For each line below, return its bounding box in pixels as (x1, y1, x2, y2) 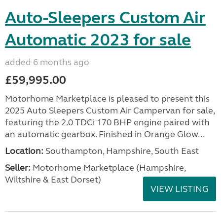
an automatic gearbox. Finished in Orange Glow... (5, 129, 205, 140)
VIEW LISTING (150, 184, 209, 194)
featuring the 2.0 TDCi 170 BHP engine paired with (5, 117, 210, 128)
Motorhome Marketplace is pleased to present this (5, 93, 210, 104)
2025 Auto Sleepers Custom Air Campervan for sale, (5, 105, 215, 116)
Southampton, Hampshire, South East (43, 146, 199, 156)
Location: (5, 146, 43, 156)
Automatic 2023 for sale (5, 30, 191, 50)
